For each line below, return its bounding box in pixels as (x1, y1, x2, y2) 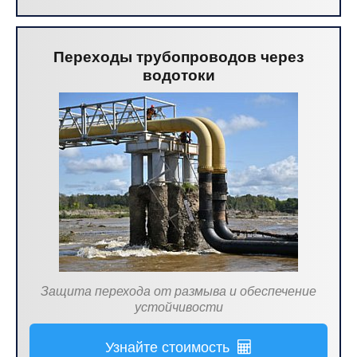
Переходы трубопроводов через (53, 49, 304, 65)
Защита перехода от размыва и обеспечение (41, 284, 316, 298)
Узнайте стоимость (105, 339, 237, 355)
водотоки (142, 67, 215, 84)
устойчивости (134, 300, 223, 314)
